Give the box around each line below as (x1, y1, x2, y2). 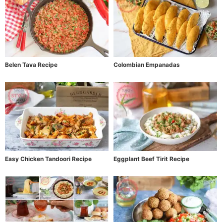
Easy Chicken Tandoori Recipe (5, 155, 92, 163)
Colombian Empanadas (113, 61, 180, 69)
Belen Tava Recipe (5, 61, 57, 69)
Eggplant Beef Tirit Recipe (113, 155, 189, 163)
